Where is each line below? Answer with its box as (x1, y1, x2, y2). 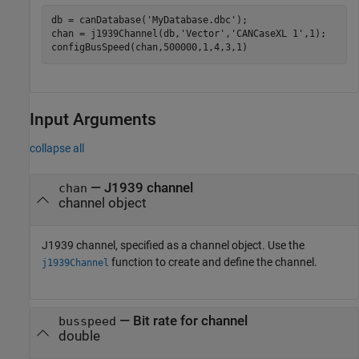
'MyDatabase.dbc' (146, 14, 236, 26)
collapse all (30, 141, 84, 155)
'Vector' (179, 28, 225, 39)
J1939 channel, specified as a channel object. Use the (42, 239, 305, 252)
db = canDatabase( (50, 14, 147, 26)
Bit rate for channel (132, 313, 248, 329)
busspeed (58, 314, 116, 328)
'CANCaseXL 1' (230, 28, 304, 39)
